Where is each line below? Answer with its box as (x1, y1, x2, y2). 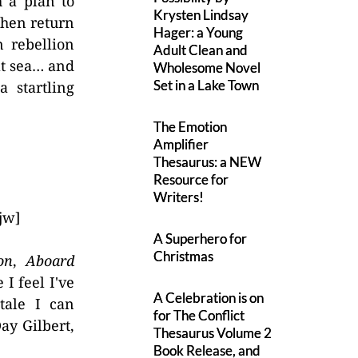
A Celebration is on (153, 289, 265, 306)
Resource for (153, 171, 229, 188)
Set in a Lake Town (153, 77, 260, 93)
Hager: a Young (153, 24, 244, 41)
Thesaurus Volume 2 (153, 324, 272, 341)
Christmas (153, 248, 214, 265)
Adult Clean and (153, 42, 249, 58)
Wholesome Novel (153, 59, 261, 76)
